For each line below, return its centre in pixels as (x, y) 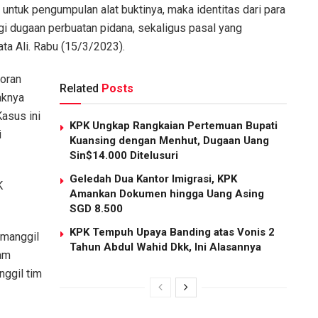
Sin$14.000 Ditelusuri (124, 156)
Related (79, 89)
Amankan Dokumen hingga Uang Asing (167, 194)
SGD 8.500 (96, 209)
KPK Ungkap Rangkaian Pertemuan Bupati (174, 126)
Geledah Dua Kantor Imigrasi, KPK (153, 179)
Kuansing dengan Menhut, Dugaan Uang (169, 141)
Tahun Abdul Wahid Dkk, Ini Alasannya (165, 247)
